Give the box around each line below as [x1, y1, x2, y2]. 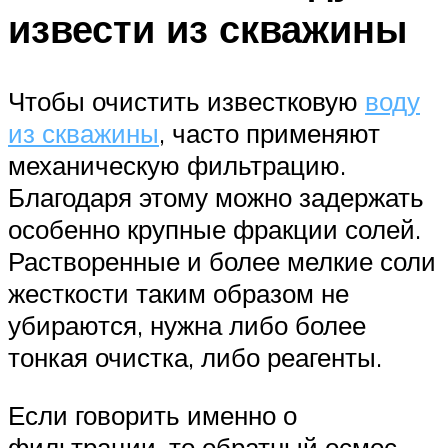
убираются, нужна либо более [8, 309, 366, 342]
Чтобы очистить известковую [8, 85, 365, 118]
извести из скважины [8, 4, 407, 54]
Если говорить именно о [8, 398, 297, 431]
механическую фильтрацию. [8, 149, 346, 182]
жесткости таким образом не [8, 277, 349, 310]
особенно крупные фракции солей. [8, 213, 421, 246]
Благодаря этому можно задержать [8, 181, 424, 214]
